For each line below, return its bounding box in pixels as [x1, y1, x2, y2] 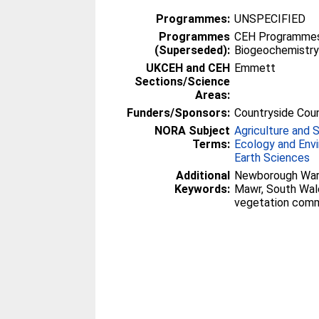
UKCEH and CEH [146, 61, 231, 75]
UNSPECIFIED [234, 11, 306, 26]
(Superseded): [155, 43, 231, 57]
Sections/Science [135, 74, 231, 88]
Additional [176, 168, 231, 182]
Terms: [192, 137, 231, 151]
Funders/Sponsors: [127, 105, 231, 120]
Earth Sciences [234, 150, 310, 164]
